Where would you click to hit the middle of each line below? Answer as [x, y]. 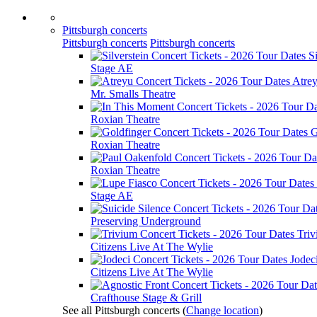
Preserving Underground [146, 221]
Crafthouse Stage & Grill [146, 298]
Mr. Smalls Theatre [133, 94]
